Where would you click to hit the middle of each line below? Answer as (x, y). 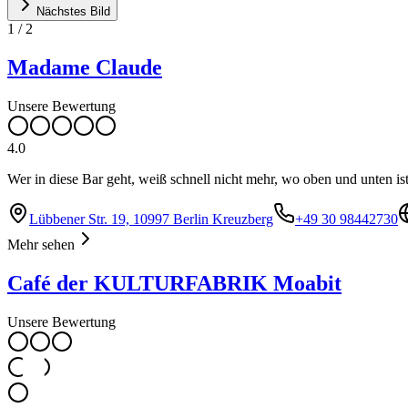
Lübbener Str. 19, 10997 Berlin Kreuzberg (151, 219)
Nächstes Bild (73, 12)
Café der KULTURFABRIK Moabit (174, 283)
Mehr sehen (41, 244)
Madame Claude (85, 68)
